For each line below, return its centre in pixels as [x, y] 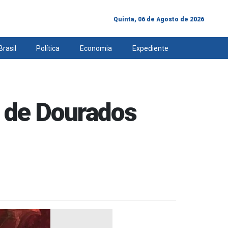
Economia [96, 48]
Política [48, 48]
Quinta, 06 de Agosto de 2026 [159, 19]
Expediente [150, 48]
